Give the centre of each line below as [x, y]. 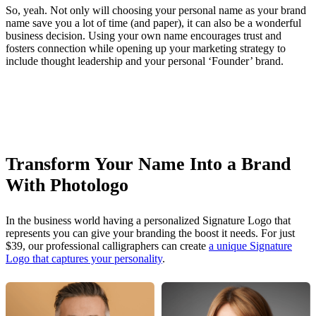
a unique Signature [250, 245]
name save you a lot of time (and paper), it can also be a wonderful [153, 23]
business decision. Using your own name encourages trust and [144, 35]
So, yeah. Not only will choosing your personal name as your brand [156, 10]
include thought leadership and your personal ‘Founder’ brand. [145, 61]
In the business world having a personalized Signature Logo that [148, 220]
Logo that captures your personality [84, 258]
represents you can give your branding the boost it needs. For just [150, 233]
